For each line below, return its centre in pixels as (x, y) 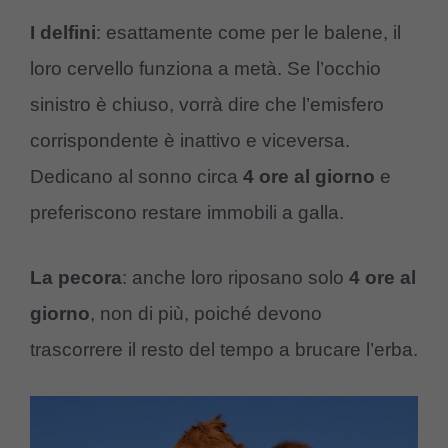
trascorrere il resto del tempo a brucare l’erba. (224, 349)
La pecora (76, 277)
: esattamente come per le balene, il (248, 33)
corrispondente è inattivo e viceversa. (190, 141)
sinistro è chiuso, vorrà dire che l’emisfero (207, 105)
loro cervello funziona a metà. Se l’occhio (205, 69)
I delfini (63, 33)
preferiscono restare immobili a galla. (187, 213)
